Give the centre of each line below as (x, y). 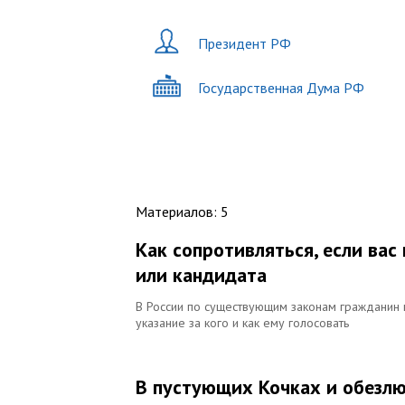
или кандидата (201, 275)
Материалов (174, 212)
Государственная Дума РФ (281, 87)
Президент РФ (245, 43)
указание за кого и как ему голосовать (242, 323)
